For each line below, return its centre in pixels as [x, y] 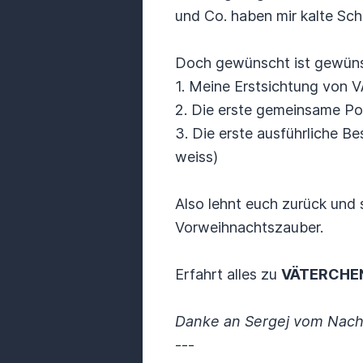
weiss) [196, 157]
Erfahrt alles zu [228, 274]
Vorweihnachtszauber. [249, 227]
